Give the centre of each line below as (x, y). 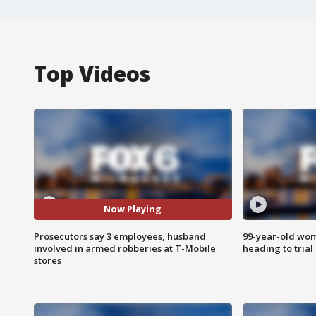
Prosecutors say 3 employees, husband (120, 236)
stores (48, 260)
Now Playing (133, 209)
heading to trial (278, 248)
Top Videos (92, 73)
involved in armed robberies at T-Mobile (125, 248)
